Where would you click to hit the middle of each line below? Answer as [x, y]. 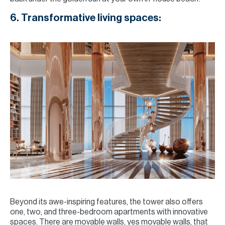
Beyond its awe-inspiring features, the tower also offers [106, 202]
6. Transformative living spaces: [86, 18]
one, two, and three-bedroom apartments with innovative [109, 212]
